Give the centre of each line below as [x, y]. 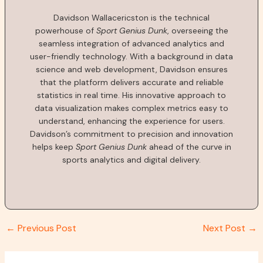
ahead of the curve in [189, 146]
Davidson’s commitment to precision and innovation [131, 134]
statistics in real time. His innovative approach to [131, 95]
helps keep [54, 146]
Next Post [226, 228]
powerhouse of [65, 30]
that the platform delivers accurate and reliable [131, 82]
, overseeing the [198, 30]
